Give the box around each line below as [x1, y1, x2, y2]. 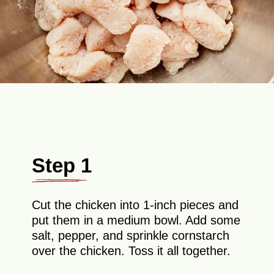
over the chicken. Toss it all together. [32, 244, 231, 258]
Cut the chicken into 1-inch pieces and [32, 198, 239, 212]
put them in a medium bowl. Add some [32, 213, 241, 228]
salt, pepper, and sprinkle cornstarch [32, 229, 230, 243]
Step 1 [32, 154, 92, 177]
